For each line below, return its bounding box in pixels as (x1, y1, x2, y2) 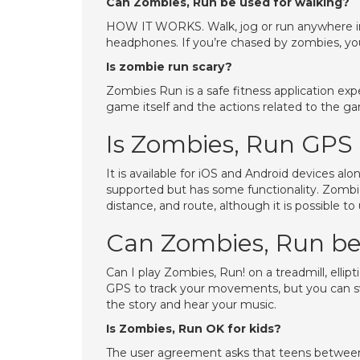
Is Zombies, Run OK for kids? (106, 321, 281, 336)
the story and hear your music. (106, 297, 276, 312)
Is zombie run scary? (106, 59, 232, 74)
